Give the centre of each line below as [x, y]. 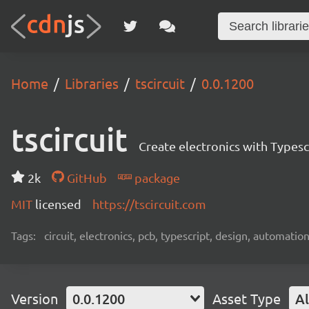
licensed [58, 204]
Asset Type [247, 298]
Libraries [92, 83]
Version [34, 298]
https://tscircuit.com [149, 204]
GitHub [85, 178]
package [156, 178]
